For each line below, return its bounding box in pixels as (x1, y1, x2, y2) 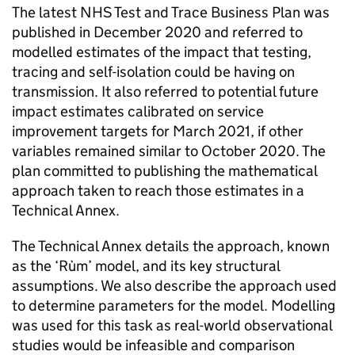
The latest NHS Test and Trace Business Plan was (12, 3, 330, 21)
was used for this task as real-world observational (12, 316, 332, 334)
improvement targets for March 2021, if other (12, 122, 303, 140)
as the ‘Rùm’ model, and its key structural (12, 257, 280, 275)
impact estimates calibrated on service (12, 102, 264, 120)
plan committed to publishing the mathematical (12, 162, 317, 180)
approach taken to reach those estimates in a (12, 181, 304, 200)
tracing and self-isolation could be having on (12, 63, 295, 81)
